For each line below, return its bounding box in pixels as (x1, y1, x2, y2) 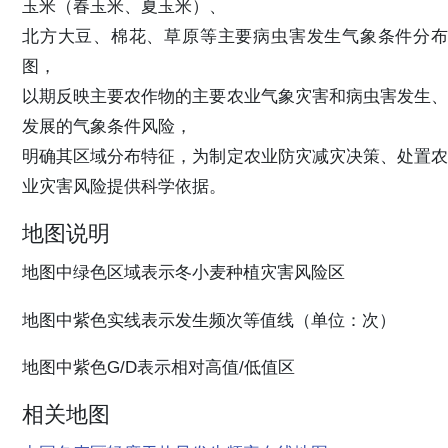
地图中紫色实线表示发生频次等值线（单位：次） (22, 309, 396, 330)
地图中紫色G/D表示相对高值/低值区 (22, 356, 295, 377)
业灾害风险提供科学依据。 (22, 176, 226, 197)
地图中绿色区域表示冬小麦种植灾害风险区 (22, 262, 345, 283)
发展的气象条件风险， (22, 116, 192, 137)
